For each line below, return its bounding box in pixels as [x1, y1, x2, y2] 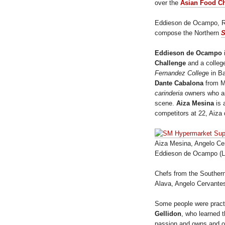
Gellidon [155, 209, 181, 217]
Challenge [155, 59, 186, 67]
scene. [155, 99, 176, 107]
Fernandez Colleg [155, 69, 205, 77]
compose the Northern [155, 29, 221, 37]
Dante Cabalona [155, 79, 203, 87]
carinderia [155, 89, 185, 97]
